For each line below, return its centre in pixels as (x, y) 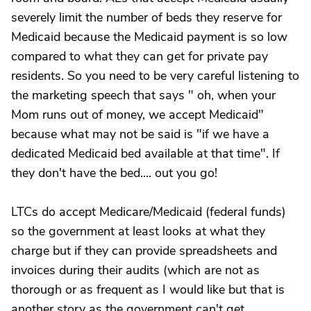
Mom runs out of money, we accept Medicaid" (137, 115)
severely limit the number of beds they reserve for (146, 17)
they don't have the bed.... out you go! (114, 173)
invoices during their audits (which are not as (135, 270)
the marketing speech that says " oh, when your (143, 95)
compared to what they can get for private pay (140, 56)
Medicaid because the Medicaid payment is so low (149, 37)
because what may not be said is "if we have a (140, 134)
